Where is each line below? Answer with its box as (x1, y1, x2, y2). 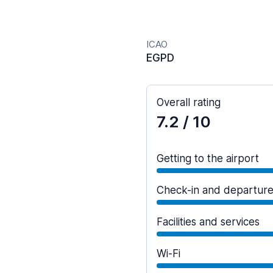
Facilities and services (157, 216, 260, 228)
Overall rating (157, 96, 221, 108)
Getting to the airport (157, 152, 259, 165)
